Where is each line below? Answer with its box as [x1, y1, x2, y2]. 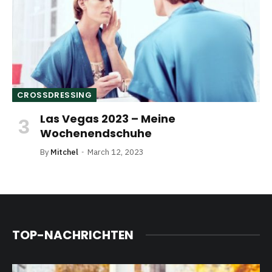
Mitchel [50, 146, 78, 157]
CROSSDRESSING [17, 89, 92, 101]
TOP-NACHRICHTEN [12, 226, 134, 243]
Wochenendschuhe [40, 125, 152, 141]
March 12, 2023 [87, 146, 144, 157]
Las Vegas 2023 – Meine [40, 110, 175, 126]
